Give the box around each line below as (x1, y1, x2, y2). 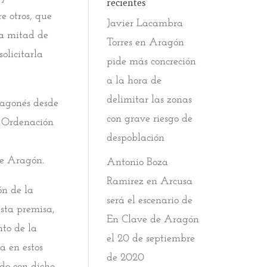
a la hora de (107, 75, 162, 86)
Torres (107, 37, 133, 48)
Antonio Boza (107, 157, 169, 168)
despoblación (107, 132, 165, 144)
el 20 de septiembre (107, 233, 195, 244)
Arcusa (160, 176, 193, 187)
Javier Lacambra (107, 18, 184, 29)
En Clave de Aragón (107, 214, 200, 225)
